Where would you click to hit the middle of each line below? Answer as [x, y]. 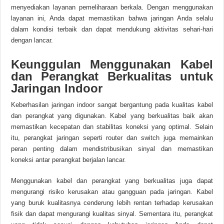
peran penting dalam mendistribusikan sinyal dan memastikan [112, 149]
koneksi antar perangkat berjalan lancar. [69, 160]
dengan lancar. [32, 40]
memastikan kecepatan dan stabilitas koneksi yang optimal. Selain [112, 127]
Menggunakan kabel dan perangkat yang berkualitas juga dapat [112, 181]
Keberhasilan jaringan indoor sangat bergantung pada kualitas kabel [112, 105]
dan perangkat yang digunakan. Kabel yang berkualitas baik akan [112, 116]
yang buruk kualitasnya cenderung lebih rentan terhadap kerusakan [112, 203]
